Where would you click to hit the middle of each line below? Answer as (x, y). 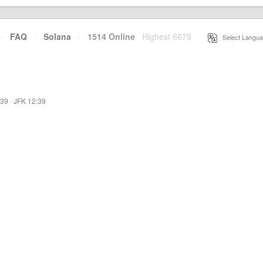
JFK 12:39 (30, 101)
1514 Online (108, 36)
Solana (57, 36)
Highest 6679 (167, 36)
